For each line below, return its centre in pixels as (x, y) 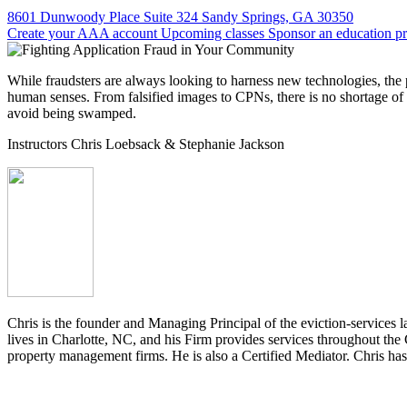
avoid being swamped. (72, 113)
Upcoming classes (214, 33)
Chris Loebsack (116, 144)
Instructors (39, 144)
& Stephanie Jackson (223, 144)
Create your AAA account (84, 33)
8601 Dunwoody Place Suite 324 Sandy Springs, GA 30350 (180, 16)
